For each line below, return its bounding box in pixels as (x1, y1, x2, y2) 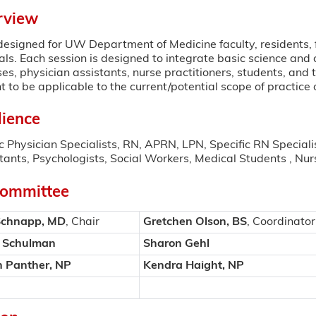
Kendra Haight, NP (142, 260, 244, 272)
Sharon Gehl (142, 238, 209, 250)
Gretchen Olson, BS (142, 216, 247, 228)
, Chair (65, 216, 99, 228)
